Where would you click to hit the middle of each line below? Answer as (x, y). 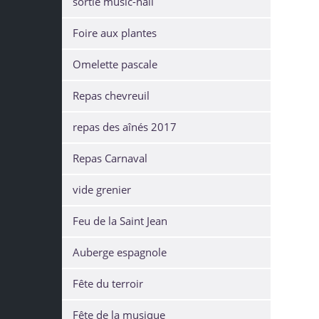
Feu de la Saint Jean (120, 221)
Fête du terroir (108, 284)
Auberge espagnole (120, 252)
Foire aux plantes (115, 33)
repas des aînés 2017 (125, 127)
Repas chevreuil (111, 96)
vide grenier (102, 190)
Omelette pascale (115, 64)
